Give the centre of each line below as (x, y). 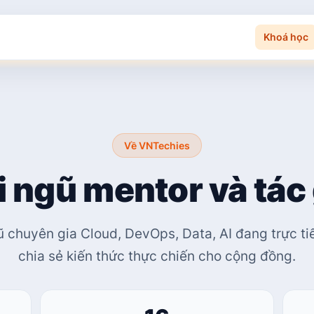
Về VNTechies (157, 145)
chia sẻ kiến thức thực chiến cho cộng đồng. (157, 256)
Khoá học (286, 37)
